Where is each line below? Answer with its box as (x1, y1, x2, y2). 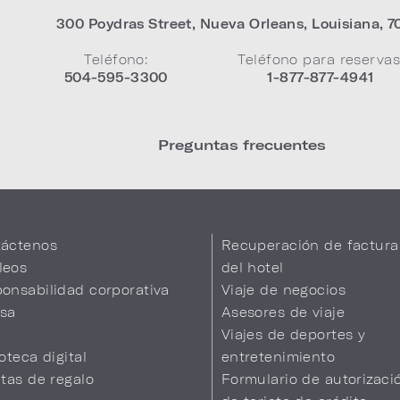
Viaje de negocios (221, 282, 346, 297)
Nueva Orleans (199, 16, 304, 31)
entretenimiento (221, 349, 336, 364)
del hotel (221, 260, 284, 275)
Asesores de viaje (221, 304, 345, 320)
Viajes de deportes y (221, 327, 366, 342)
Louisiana (312, 16, 380, 31)
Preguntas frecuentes (158, 136, 327, 153)
